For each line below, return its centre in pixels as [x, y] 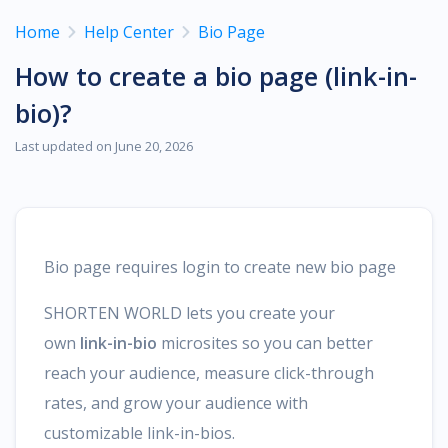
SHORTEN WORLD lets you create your [189, 313]
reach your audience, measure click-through [209, 373]
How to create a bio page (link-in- [216, 76]
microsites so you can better [265, 343]
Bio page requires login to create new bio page [220, 267]
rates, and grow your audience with [176, 403]
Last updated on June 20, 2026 [104, 146]
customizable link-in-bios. [139, 433]
